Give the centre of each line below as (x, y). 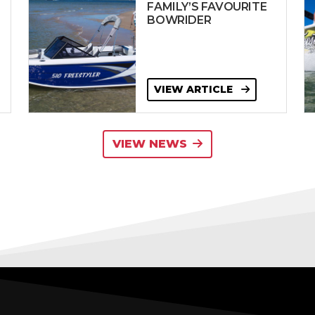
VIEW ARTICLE (195, 89)
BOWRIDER (179, 20)
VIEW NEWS (150, 144)
